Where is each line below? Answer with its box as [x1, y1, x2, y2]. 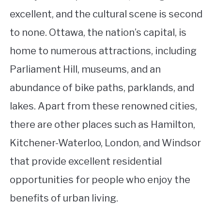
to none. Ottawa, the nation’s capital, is [10, 27, 186, 38]
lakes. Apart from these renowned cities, [10, 100, 197, 112]
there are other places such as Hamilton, [10, 119, 195, 130]
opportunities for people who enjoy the [10, 174, 190, 186]
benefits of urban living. [10, 192, 118, 204]
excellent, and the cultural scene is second [10, 8, 202, 20]
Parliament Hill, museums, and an [10, 63, 161, 75]
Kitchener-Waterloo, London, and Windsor [10, 137, 201, 149]
